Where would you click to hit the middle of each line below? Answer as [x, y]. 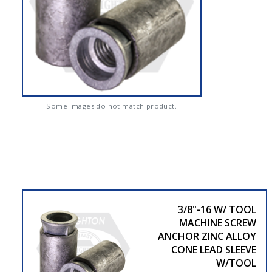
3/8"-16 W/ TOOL [217, 209]
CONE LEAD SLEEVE [213, 249]
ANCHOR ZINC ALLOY [207, 236]
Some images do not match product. [112, 106]
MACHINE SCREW [217, 223]
